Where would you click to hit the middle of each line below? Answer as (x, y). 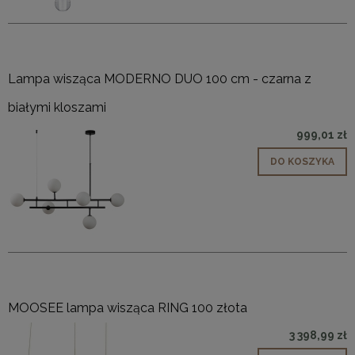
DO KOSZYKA (302, 162)
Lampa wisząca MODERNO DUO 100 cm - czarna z (160, 79)
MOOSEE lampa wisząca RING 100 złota (128, 308)
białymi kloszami (57, 108)
